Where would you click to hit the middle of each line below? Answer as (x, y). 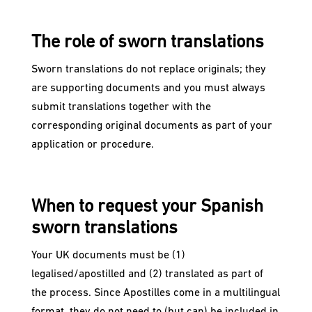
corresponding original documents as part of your (151, 126)
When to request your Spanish (147, 208)
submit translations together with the (121, 108)
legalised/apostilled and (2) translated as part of (147, 275)
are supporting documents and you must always (148, 89)
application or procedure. (92, 145)
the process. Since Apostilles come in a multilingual (155, 294)
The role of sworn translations (147, 43)
